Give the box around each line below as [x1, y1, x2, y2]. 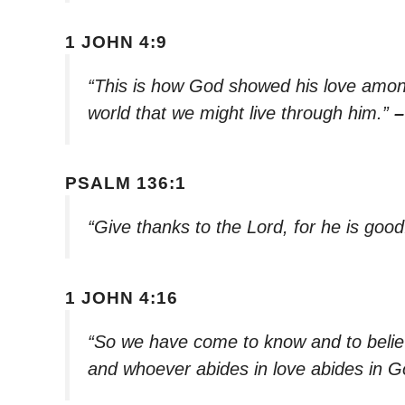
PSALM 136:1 [65, 174, 186, 193]
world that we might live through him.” [88, 102, 394, 123]
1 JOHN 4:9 [65, 32, 167, 52]
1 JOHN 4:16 [65, 287, 178, 307]
